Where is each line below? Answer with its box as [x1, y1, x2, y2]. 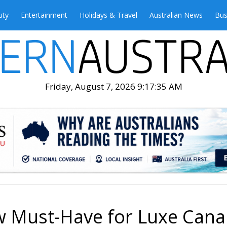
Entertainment [21, 10, 67, 20]
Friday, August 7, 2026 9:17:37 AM [45, 81, 182, 92]
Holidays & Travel [80, 10, 137, 20]
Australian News [149, 10, 203, 20]
